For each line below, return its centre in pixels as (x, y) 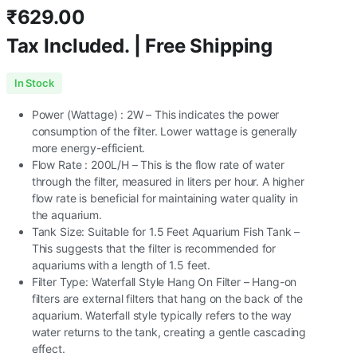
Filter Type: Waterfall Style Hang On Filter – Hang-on (164, 282)
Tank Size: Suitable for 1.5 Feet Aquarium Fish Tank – (166, 231)
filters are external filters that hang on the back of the (167, 298)
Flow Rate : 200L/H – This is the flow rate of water (158, 165)
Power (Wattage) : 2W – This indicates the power (155, 114)
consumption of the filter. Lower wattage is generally (165, 131)
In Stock (34, 83)
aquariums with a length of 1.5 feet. (121, 265)
